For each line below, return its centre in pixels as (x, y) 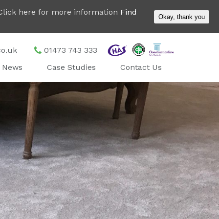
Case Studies (71, 67)
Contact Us (141, 67)
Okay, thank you (182, 17)
